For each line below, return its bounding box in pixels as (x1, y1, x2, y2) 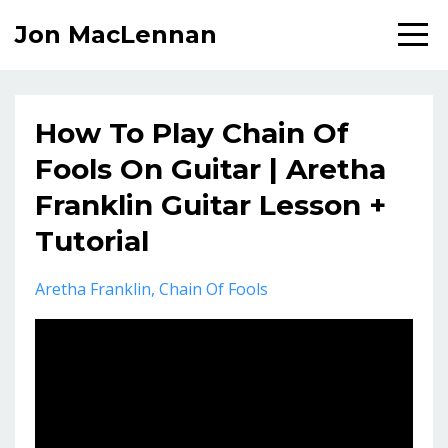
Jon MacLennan (15, 20, 217, 49)
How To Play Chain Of (35, 116, 349, 150)
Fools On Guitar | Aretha (35, 152, 386, 186)
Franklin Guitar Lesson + (35, 188, 386, 222)
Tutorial (35, 224, 149, 258)
